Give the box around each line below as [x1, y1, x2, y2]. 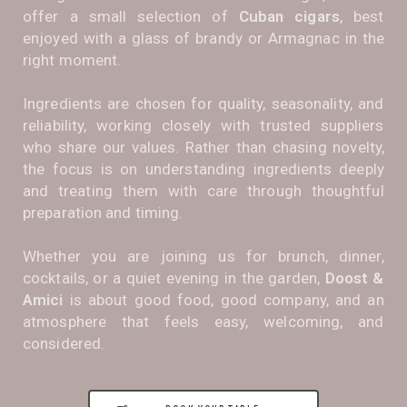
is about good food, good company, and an [63, 290, 384, 309]
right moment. [23, 50, 122, 69]
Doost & [324, 268, 384, 287]
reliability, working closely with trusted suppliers [23, 115, 384, 134]
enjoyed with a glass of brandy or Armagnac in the [23, 28, 384, 47]
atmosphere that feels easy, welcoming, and [23, 312, 384, 331]
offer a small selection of [23, 6, 239, 25]
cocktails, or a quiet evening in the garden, [23, 268, 325, 287]
